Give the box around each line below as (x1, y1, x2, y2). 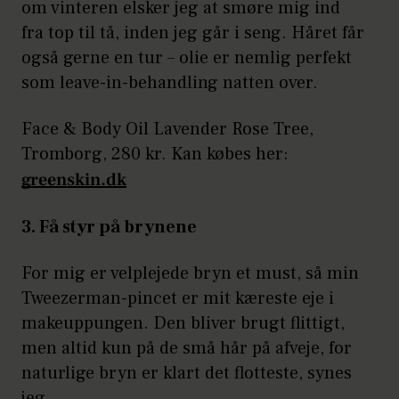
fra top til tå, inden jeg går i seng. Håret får (21, 20, 364, 45)
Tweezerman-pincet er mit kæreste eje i (21, 286, 334, 310)
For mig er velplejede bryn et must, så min (21, 261, 359, 285)
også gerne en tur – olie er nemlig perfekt (21, 45, 352, 69)
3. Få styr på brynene (21, 215, 197, 239)
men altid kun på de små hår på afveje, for (21, 336, 352, 360)
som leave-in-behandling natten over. (21, 70, 318, 94)
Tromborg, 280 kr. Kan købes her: (21, 142, 289, 166)
